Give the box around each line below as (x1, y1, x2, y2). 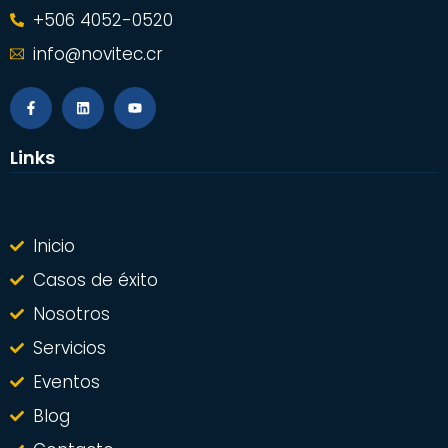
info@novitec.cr (32, 41, 163, 66)
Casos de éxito (32, 267, 158, 292)
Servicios (32, 335, 106, 360)
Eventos (32, 369, 100, 394)
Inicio (32, 233, 75, 258)
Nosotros (32, 301, 110, 326)
